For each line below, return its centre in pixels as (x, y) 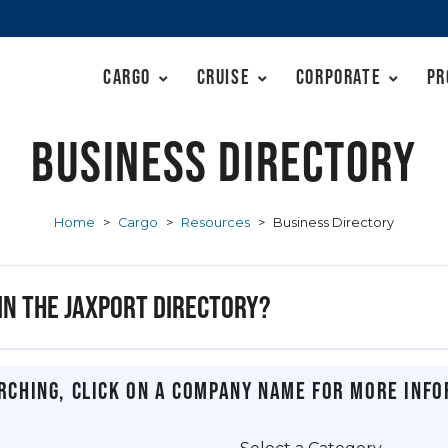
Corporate (338, 76)
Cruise (223, 76)
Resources (215, 222)
